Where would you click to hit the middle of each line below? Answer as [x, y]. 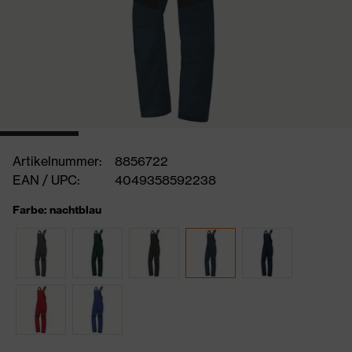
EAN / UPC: [46, 180]
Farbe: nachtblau [57, 210]
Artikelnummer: [57, 161]
